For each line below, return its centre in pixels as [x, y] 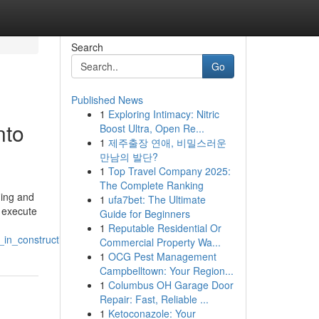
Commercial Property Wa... [160, 242]
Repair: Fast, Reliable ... [154, 299]
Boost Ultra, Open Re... [152, 128]
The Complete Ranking [151, 185]
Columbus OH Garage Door [171, 285]
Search [87, 47]
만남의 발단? [129, 157]
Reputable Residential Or [164, 228]
